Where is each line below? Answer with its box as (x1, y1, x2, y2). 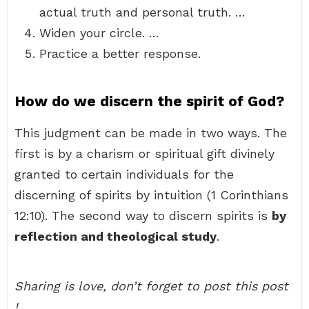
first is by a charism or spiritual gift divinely (14, 146, 275, 161)
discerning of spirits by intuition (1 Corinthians (14, 188, 288, 202)
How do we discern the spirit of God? (14, 92, 284, 110)
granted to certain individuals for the (14, 167, 234, 181)
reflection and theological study (14, 229, 217, 243)
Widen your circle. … (39, 26, 159, 40)
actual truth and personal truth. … (39, 5, 246, 19)
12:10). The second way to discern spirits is (14, 208, 272, 223)
